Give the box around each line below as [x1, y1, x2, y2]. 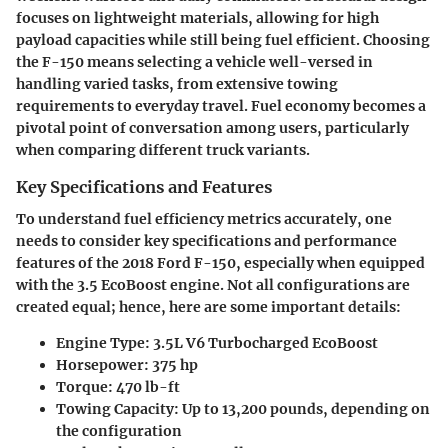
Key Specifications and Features [16, 176, 272, 197]
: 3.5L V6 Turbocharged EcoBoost [145, 334, 378, 352]
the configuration [56, 422, 182, 440]
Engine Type [56, 334, 145, 352]
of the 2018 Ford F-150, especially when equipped [75, 254, 425, 272]
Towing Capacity [56, 400, 174, 418]
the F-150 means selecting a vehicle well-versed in [16, 52, 373, 71]
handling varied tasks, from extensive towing [16, 74, 338, 93]
